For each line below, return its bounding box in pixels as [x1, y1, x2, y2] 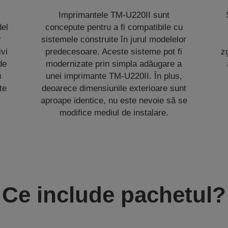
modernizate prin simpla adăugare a [46, 59, 182, 69]
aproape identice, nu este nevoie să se [40, 95, 187, 105]
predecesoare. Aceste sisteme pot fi [45, 46, 183, 56]
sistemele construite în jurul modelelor [41, 34, 187, 44]
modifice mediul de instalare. [59, 107, 168, 118]
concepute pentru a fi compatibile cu [45, 22, 183, 32]
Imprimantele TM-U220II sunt [58, 10, 169, 20]
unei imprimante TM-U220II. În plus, [45, 71, 182, 81]
